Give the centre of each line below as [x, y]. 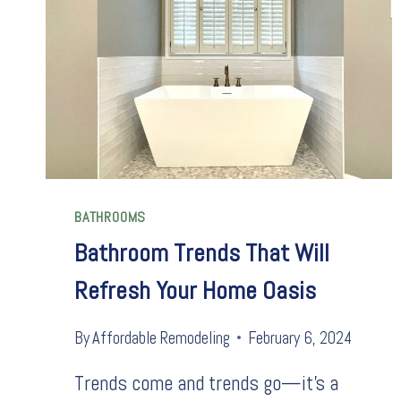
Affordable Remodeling [162, 337]
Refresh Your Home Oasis [195, 291]
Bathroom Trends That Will [202, 253]
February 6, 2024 [300, 337]
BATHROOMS [111, 218]
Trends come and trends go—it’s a [206, 383]
